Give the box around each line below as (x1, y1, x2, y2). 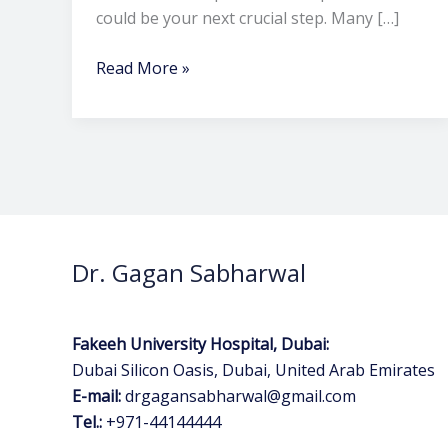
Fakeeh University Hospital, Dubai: (72, 332, 329, 355)
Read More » (96, 57, 190, 80)
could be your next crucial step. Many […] (96, 7, 399, 30)
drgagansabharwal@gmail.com (125, 384, 356, 407)
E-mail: (72, 384, 121, 407)
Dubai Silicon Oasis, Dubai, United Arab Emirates (72, 358, 435, 381)
